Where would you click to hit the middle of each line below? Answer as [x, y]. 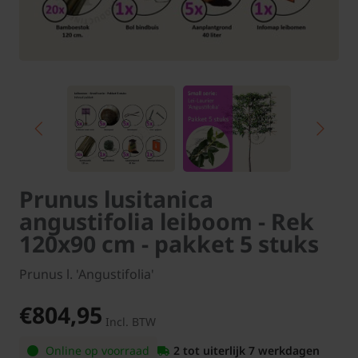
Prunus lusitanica [116, 199]
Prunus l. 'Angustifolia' [87, 274]
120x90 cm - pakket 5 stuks [169, 243]
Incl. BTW [131, 321]
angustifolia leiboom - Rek [167, 221]
